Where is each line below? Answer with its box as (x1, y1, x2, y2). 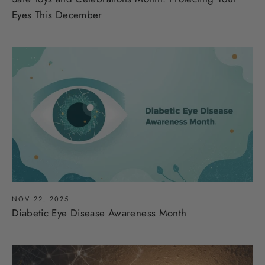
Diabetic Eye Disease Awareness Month (12, 205, 187, 220)
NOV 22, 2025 (12, 193, 70, 203)
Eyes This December (12, 8, 102, 22)
